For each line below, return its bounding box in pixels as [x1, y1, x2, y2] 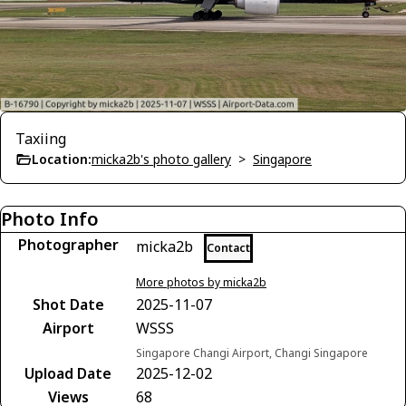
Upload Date [24, 362, 111, 383]
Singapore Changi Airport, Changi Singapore [136, 344, 368, 361]
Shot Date [32, 294, 104, 314]
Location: [32, 150, 92, 168]
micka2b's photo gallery [92, 150, 231, 168]
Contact [207, 239, 250, 256]
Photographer [17, 234, 119, 255]
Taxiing [15, 128, 66, 149]
